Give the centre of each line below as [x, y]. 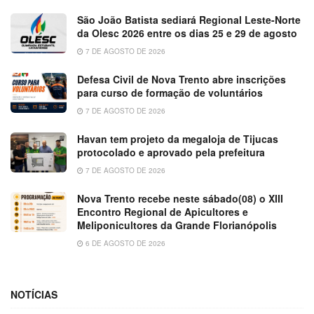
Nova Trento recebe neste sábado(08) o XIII [180, 198]
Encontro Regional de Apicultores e [163, 211]
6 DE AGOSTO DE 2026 [124, 243]
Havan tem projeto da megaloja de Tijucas [178, 138]
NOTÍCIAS [34, 294]
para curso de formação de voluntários [170, 92]
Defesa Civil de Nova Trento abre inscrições [182, 79]
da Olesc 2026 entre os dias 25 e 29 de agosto [187, 33]
